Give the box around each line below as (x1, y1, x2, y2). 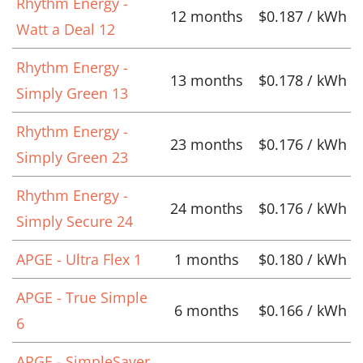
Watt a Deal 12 (16, 19, 115, 39)
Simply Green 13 (16, 83, 128, 103)
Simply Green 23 (16, 147, 128, 167)
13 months (170, 70, 243, 90)
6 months (174, 300, 239, 320)
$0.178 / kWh (258, 70, 347, 90)
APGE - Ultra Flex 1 (16, 249, 142, 269)
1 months (174, 249, 239, 269)
